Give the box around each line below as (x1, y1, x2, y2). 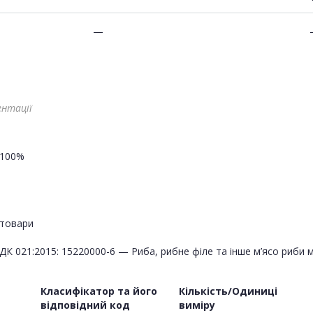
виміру (179, 298, 215, 312)
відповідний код (41, 298, 130, 312)
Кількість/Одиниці (179, 284, 277, 298)
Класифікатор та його (41, 284, 157, 298)
